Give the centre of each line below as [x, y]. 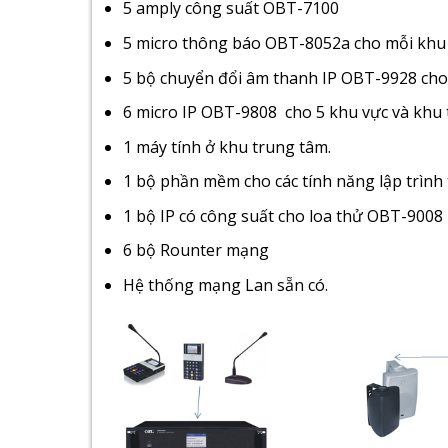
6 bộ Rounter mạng [195, 250]
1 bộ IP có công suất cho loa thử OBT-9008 [282, 215]
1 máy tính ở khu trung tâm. [226, 146]
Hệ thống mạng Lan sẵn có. [225, 285]
